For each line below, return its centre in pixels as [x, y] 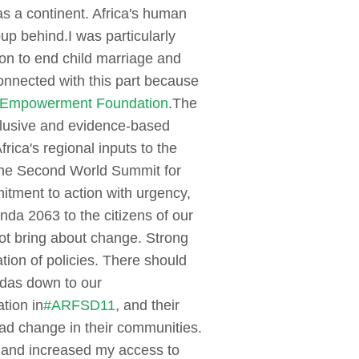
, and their [147, 306]
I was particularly [122, 36]
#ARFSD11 [79, 306]
